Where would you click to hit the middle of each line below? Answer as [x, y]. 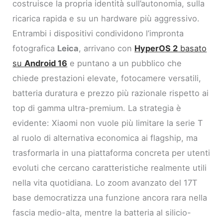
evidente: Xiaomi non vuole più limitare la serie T [108, 123]
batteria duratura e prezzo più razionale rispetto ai [111, 93]
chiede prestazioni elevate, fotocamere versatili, [107, 78]
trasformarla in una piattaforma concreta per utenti [111, 153]
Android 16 [46, 63]
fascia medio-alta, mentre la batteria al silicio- [102, 212]
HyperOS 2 [156, 48]
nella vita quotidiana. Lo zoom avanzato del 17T [105, 182]
